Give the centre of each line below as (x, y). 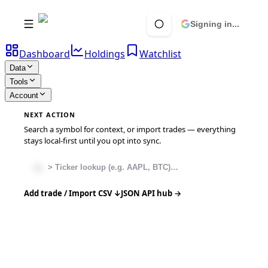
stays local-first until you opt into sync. (92, 141)
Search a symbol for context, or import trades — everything (130, 129)
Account (24, 95)
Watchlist (160, 54)
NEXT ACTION (50, 115)
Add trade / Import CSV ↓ (72, 193)
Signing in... (215, 24)
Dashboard (45, 54)
